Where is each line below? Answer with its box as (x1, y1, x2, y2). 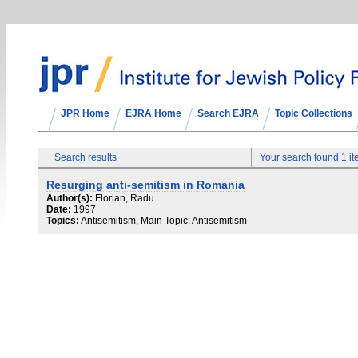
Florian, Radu (95, 193, 154, 204)
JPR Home (61, 108, 109, 119)
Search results (54, 152, 117, 163)
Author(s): (46, 193, 93, 204)
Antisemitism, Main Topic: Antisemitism (81, 215, 247, 226)
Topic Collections (275, 108, 352, 119)
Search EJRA (197, 108, 259, 119)
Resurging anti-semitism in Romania (46, 179, 245, 191)
